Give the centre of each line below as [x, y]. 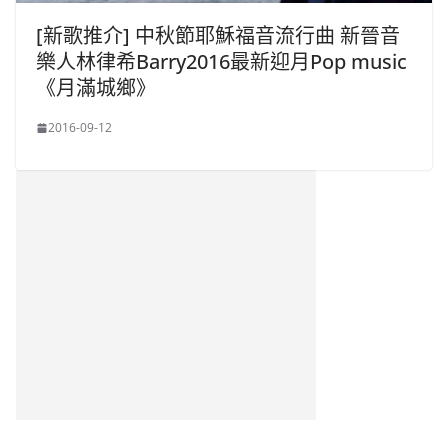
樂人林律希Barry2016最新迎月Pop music [221, 62]
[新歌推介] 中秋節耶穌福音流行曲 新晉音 [218, 36]
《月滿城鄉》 [96, 88]
